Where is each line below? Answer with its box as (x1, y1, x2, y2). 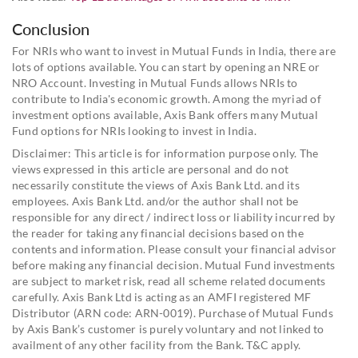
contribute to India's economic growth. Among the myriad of (12, 91, 321, 105)
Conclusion (12, 18, 89, 38)
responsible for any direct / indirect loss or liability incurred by (12, 209, 336, 224)
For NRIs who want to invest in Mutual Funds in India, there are (12, 43, 336, 58)
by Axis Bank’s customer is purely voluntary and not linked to (12, 321, 324, 336)
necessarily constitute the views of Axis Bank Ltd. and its (12, 177, 300, 192)
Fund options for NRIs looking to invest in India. (12, 123, 257, 137)
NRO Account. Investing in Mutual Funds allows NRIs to (12, 75, 298, 89)
